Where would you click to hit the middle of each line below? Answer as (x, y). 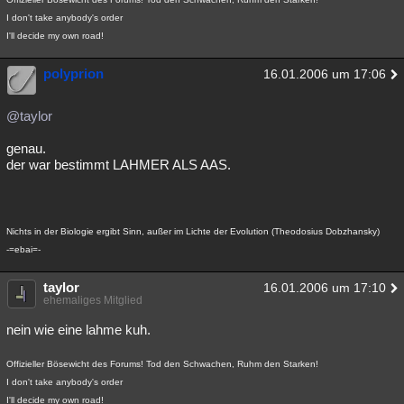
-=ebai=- (23, 249)
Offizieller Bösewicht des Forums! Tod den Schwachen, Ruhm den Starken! (162, 364)
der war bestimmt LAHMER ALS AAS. (119, 165)
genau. (26, 148)
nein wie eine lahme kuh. (78, 330)
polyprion (73, 73)
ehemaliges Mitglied (93, 300)
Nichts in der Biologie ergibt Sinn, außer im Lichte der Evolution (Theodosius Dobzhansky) (193, 231)
